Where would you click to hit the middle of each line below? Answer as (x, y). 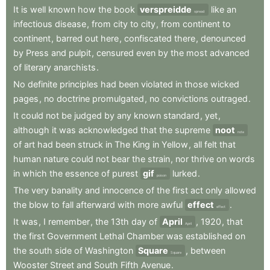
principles (79, 84)
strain (159, 159)
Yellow (175, 145)
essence (82, 174)
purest (125, 174)
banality (67, 190)
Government (72, 236)
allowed (240, 190)
